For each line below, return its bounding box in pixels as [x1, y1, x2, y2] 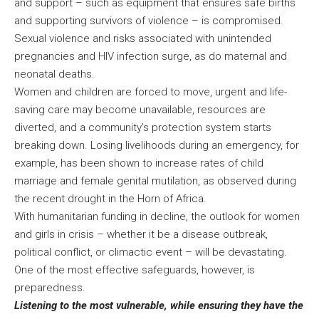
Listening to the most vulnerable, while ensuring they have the [14, 299, 303, 313]
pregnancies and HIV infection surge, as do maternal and [14, 50, 287, 63]
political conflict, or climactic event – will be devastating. [14, 246, 287, 259]
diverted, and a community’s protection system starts [14, 121, 271, 135]
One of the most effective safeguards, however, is [14, 263, 255, 277]
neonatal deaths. [14, 68, 100, 81]
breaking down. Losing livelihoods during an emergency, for [14, 139, 299, 152]
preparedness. [14, 281, 91, 295]
